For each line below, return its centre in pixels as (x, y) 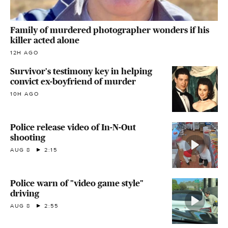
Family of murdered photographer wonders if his (110, 30)
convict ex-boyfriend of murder (73, 81)
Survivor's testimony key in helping (81, 71)
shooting (28, 137)
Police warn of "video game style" (77, 183)
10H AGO (25, 94)
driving (25, 193)
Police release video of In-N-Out (73, 127)
